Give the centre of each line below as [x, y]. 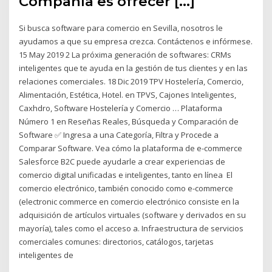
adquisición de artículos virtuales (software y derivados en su [133, 215]
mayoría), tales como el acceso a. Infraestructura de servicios [131, 229]
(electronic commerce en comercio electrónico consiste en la [129, 202]
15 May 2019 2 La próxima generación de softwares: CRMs [125, 55]
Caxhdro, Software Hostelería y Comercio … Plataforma [121, 108]
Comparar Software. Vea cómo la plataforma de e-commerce [131, 148]
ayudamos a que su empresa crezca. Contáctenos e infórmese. [136, 42]
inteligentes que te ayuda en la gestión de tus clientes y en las [134, 68]
